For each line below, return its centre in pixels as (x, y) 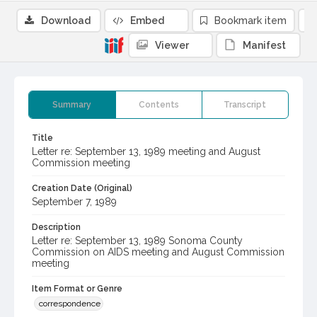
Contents (158, 105)
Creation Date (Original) (82, 189)
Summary (72, 105)
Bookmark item (250, 21)
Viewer (172, 46)
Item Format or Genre (77, 289)
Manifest (264, 46)
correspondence (70, 304)
